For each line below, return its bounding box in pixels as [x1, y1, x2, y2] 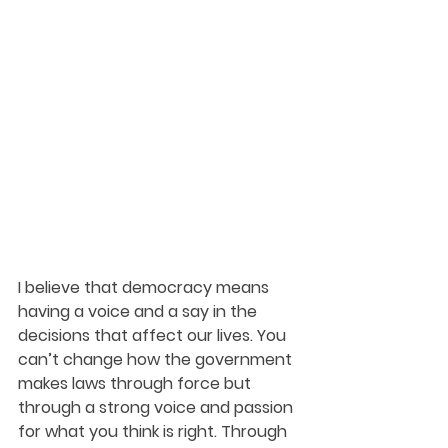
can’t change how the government [18, 347, 296, 371]
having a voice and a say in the [18, 299, 261, 323]
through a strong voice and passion [18, 395, 297, 419]
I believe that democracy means [18, 275, 273, 299]
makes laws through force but [18, 371, 255, 395]
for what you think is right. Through [18, 419, 291, 443]
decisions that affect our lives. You [18, 323, 290, 347]
